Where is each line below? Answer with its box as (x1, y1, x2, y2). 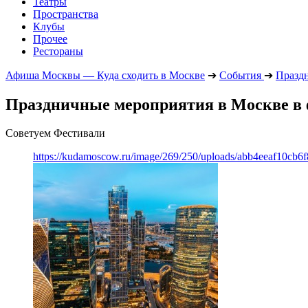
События (219, 69, 261, 81)
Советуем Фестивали (5, 127, 105, 140)
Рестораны (33, 45, 83, 57)
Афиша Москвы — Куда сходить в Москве (5, 69, 205, 81)
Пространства (33, 8, 98, 20)
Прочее (33, 32, 67, 45)
